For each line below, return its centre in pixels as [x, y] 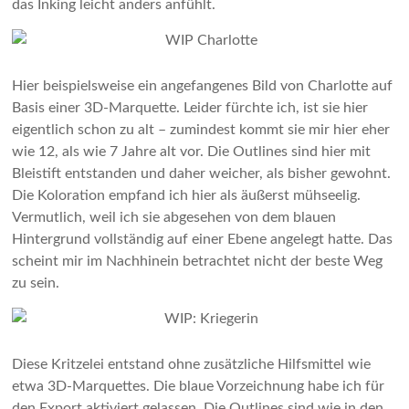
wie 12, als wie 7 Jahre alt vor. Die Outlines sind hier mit [192, 152]
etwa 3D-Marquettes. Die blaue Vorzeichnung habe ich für [199, 386]
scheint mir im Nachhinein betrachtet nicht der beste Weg [198, 261]
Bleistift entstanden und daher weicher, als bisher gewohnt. [202, 173]
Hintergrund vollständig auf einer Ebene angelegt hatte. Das [203, 239]
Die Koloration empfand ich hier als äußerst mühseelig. [187, 195]
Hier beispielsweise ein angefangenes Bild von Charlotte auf [203, 86]
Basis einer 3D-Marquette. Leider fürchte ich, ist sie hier [190, 108]
